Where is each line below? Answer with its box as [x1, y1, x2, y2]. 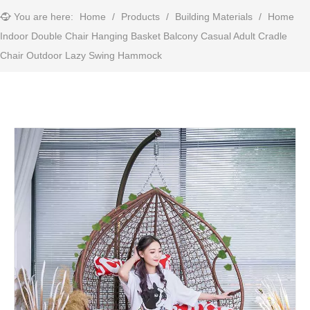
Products [121, 11, 160, 22]
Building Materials [175, 11, 253, 22]
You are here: [14, 11, 73, 22]
